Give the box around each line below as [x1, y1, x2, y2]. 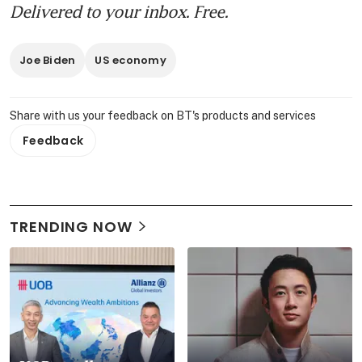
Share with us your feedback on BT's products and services [10, 108, 316, 122]
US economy [95, 52, 166, 68]
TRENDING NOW [10, 216, 133, 237]
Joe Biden [19, 52, 76, 68]
